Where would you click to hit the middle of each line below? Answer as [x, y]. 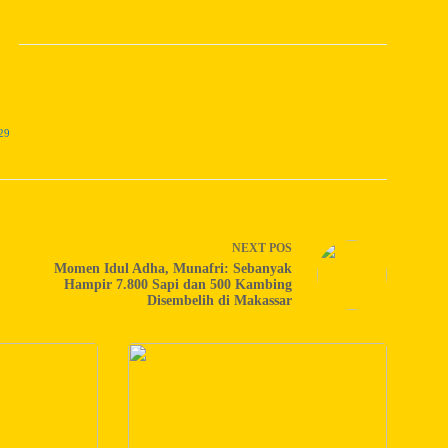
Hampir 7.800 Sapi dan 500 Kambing [177, 285]
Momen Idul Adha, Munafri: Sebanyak [172, 269]
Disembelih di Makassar [219, 301]
